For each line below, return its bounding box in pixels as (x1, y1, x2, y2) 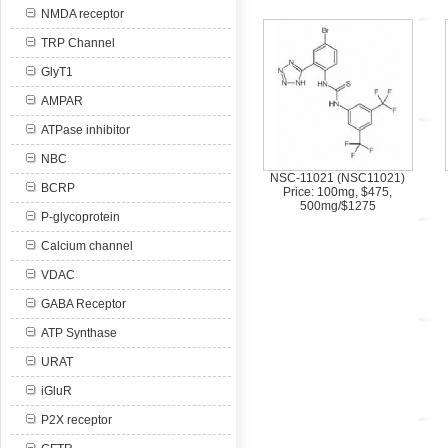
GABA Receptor (41, 297, 126, 311)
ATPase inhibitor (41, 123, 130, 137)
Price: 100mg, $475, (283, 185, 392, 199)
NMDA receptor (41, 7, 124, 21)
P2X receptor (41, 413, 112, 427)
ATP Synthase (41, 326, 117, 340)
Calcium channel (41, 239, 133, 253)
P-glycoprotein (41, 210, 120, 224)
